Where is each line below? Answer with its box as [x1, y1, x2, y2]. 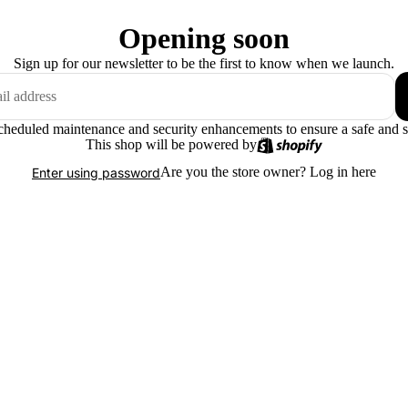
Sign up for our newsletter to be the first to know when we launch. [14, 56, 394, 71]
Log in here [310, 164, 376, 179]
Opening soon [118, 22, 290, 55]
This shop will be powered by [85, 137, 257, 152]
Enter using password [32, 164, 160, 180]
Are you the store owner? [160, 164, 310, 179]
